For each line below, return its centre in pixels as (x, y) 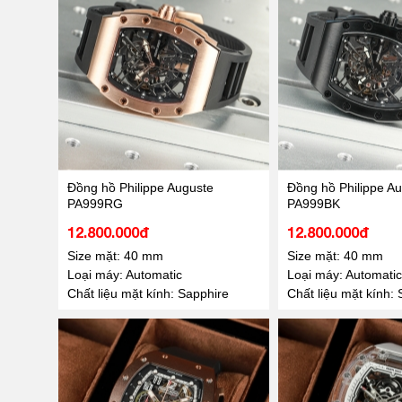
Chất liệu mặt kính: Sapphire (148, 293)
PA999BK (313, 203)
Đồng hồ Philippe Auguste (140, 187)
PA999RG (95, 203)
